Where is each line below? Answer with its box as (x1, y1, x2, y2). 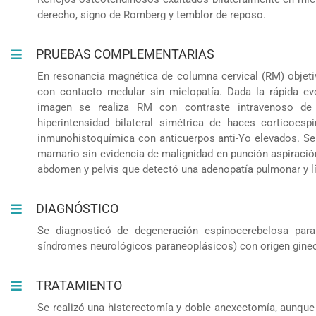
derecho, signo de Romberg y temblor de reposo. (37, 8, 266, 21)
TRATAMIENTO (36, 277, 123, 293)
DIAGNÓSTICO (36, 200, 119, 216)
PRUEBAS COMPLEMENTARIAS (36, 46, 215, 61)
